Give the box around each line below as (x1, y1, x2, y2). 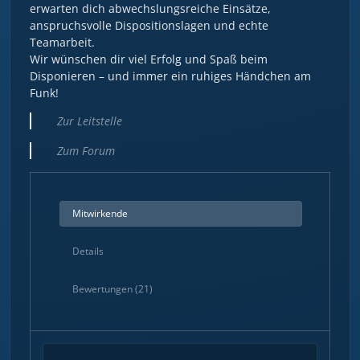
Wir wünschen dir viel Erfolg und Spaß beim (30, 51, 268, 67)
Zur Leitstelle (57, 112, 122, 129)
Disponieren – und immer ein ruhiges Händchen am (30, 67, 311, 84)
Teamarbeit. (30, 34, 95, 50)
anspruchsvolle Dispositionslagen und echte (30, 17, 268, 33)
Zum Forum (57, 142, 115, 158)
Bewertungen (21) (72, 281, 153, 296)
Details (72, 243, 104, 258)
